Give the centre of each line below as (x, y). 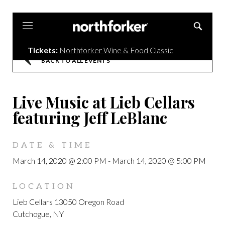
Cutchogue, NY (38, 214)
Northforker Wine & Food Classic (116, 50)
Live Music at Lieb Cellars (104, 102)
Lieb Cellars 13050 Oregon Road (68, 202)
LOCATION (44, 187)
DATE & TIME (52, 145)
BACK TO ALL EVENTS (76, 60)
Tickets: (43, 50)
